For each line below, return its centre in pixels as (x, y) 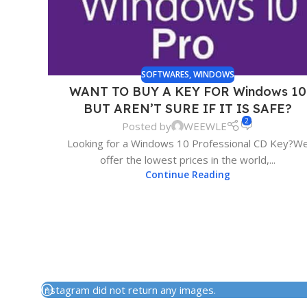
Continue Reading (188, 174)
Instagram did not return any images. (128, 290)
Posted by (146, 126)
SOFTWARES (165, 74)
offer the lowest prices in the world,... (188, 159)
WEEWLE (205, 126)
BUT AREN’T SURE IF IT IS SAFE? (188, 108)
